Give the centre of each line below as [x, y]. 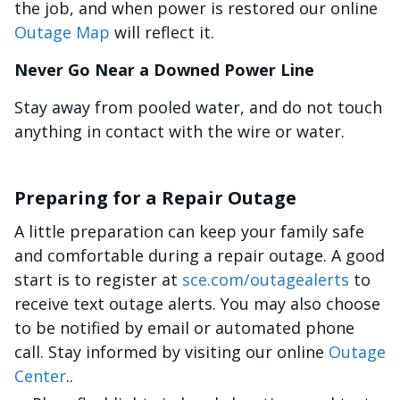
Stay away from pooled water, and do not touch [198, 107]
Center [40, 376]
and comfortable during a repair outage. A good [200, 255]
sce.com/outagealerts [266, 279]
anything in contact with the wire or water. [179, 131]
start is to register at [98, 279]
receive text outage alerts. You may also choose [197, 304]
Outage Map [62, 32]
